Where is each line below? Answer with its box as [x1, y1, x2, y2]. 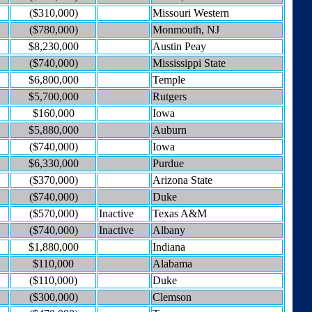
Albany [153, 224, 185, 236]
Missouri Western [153, 6, 229, 19]
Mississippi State [153, 56, 226, 69]
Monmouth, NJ [153, 23, 219, 36]
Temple [153, 73, 185, 86]
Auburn [153, 123, 187, 136]
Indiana [153, 240, 185, 253]
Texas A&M [153, 207, 207, 219]
